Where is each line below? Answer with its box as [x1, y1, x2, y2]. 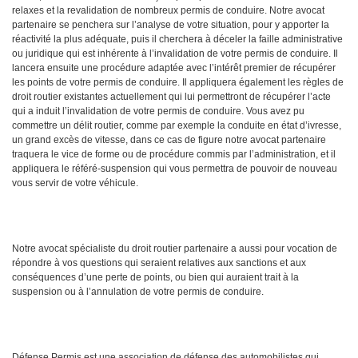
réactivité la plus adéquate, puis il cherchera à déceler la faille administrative [12, 34, 343, 46]
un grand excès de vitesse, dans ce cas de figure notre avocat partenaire [12, 134, 326, 146]
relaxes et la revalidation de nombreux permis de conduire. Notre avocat [12, 5, 324, 17]
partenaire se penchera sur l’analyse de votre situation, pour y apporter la [12, 19, 329, 31]
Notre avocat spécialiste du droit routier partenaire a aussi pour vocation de [12, 243, 337, 255]
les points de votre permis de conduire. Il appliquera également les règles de [12, 77, 344, 89]
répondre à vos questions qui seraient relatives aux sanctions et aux [12, 257, 306, 269]
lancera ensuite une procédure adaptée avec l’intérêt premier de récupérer [12, 62, 336, 74]
